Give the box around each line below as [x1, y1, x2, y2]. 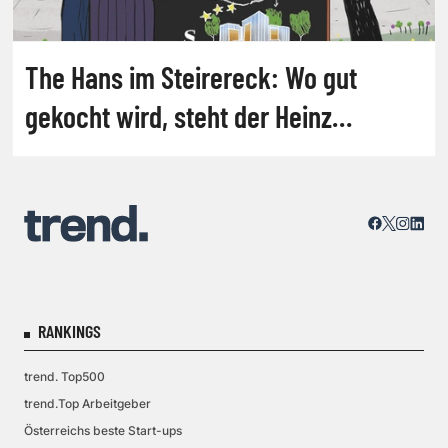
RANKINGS [38, 320, 101, 342]
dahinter [25, 136, 113, 173]
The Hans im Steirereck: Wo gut [25, 58, 357, 95]
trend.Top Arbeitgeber [24, 396, 151, 411]
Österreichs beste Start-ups [24, 423, 182, 438]
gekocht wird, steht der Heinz [25, 97, 332, 134]
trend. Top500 [24, 369, 105, 384]
